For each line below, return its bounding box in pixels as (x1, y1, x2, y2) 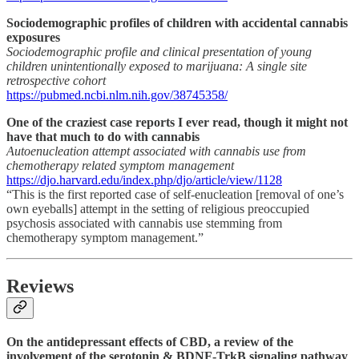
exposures (6, 30, 60, 45)
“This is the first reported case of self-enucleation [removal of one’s (6, 188, 344, 202)
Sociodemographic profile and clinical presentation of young (6, 45, 312, 59)
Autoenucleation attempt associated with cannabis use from (6, 144, 306, 159)
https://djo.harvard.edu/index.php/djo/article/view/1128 (6, 173, 282, 188)
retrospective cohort (6, 74, 106, 88)
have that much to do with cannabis (6, 130, 200, 144)
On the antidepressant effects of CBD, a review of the (6, 335, 293, 349)
